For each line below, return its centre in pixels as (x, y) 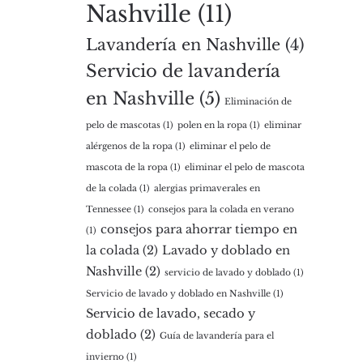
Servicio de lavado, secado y (171, 314)
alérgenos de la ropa (129, 146)
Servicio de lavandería (183, 71)
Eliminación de (258, 102)
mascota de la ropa (127, 167)
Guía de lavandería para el (217, 336)
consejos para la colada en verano (221, 209)
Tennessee (109, 209)
